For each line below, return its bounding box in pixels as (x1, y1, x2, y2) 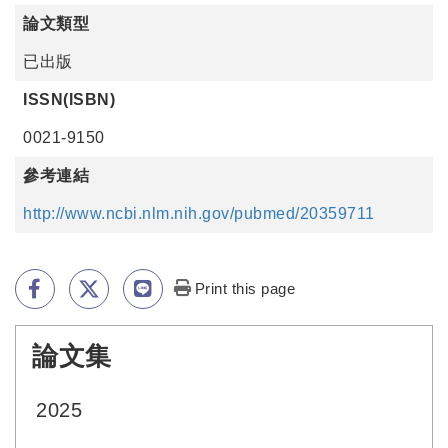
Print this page (194, 280, 296, 297)
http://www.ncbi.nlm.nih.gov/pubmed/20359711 (23, 205, 375, 222)
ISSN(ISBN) (23, 91, 115, 108)
